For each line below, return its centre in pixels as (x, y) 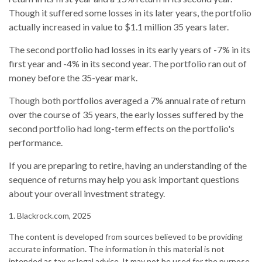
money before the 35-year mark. (73, 78)
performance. (36, 143)
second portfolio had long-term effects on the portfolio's (122, 129)
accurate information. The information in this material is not (117, 249)
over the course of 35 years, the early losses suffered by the (126, 115)
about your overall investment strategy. (87, 194)
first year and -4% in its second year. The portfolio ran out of (128, 64)
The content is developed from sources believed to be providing (126, 237)
